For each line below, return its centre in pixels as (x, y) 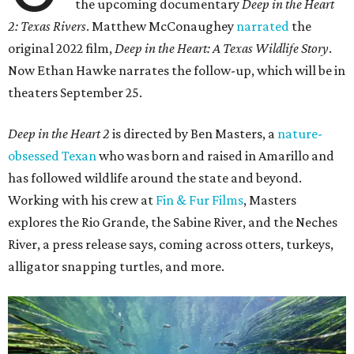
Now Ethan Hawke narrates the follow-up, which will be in (177, 71)
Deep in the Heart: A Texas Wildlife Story (222, 49)
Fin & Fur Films (200, 200)
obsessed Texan (52, 156)
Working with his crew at (82, 200)
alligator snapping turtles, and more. (116, 267)
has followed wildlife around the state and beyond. (155, 178)
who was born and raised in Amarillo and (215, 156)
